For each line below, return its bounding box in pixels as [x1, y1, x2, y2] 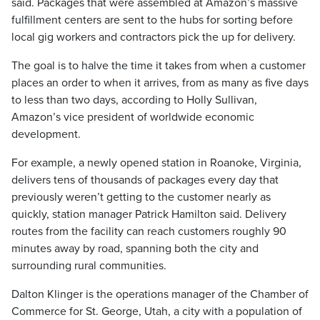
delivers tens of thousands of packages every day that [11, 173, 279, 187]
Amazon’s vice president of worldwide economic [11, 110, 254, 124]
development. [11, 127, 81, 141]
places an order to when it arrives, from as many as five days [11, 76, 309, 90]
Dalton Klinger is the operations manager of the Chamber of [11, 287, 309, 301]
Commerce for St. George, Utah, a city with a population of [11, 304, 302, 319]
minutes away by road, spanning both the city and [11, 241, 259, 256]
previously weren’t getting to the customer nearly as [11, 190, 271, 204]
